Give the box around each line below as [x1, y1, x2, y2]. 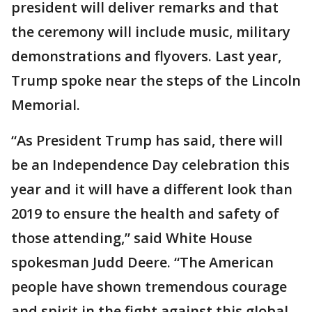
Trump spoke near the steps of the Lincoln [11, 70, 301, 90]
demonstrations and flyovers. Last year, [11, 46, 281, 65]
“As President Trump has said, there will [11, 130, 283, 150]
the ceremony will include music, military [11, 22, 290, 41]
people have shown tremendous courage [11, 276, 287, 296]
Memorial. [11, 95, 80, 114]
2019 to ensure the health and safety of [11, 203, 279, 223]
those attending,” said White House [11, 228, 252, 247]
